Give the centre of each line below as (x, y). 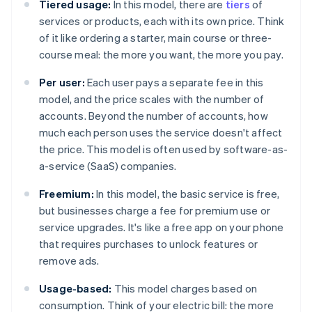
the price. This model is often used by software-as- (164, 149)
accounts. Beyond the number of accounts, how (154, 116)
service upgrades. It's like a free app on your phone (162, 227)
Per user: (62, 83)
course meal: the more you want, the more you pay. (161, 55)
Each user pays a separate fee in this (174, 83)
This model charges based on (185, 289)
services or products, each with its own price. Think (162, 21)
